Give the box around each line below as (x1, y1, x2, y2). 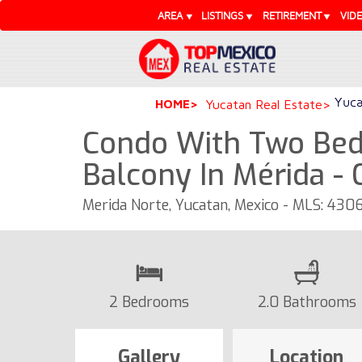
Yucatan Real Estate (206, 96, 322, 112)
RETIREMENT (262, 9, 322, 22)
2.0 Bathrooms (257, 292, 356, 312)
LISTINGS (201, 9, 244, 22)
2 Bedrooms (109, 292, 189, 312)
